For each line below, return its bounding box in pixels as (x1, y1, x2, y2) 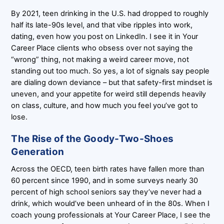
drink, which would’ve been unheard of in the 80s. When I (11, 198, 210, 208)
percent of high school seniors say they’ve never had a (11, 187, 202, 196)
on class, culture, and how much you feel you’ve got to (11, 101, 198, 110)
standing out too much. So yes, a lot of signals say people (11, 66, 210, 76)
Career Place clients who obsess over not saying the (11, 43, 193, 53)
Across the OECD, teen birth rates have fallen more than (11, 164, 205, 173)
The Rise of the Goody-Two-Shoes (11, 133, 174, 145)
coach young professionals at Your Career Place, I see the (11, 210, 211, 219)
